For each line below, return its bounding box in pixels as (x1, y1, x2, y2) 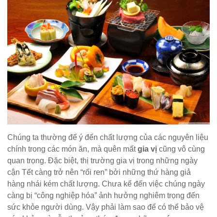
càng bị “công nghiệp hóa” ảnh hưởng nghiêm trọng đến (7, 191, 200, 200)
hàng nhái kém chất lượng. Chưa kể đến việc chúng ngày (7, 180, 205, 188)
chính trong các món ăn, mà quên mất (7, 145, 138, 154)
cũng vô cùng (157, 145, 205, 154)
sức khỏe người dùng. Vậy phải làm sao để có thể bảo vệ (7, 203, 204, 212)
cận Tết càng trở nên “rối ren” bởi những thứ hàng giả (7, 168, 191, 177)
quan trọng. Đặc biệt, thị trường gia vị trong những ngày (7, 156, 198, 165)
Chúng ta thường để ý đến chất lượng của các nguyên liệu (7, 133, 208, 142)
